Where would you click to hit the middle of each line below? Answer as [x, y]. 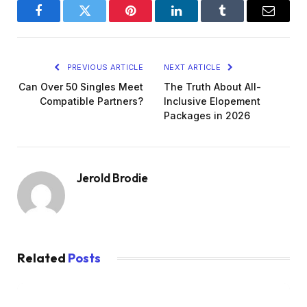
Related [42, 258]
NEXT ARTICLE [194, 67]
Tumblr [240, 21]
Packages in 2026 [207, 116]
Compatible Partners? [91, 101]
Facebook [62, 21]
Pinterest [151, 21]
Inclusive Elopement [212, 101]
